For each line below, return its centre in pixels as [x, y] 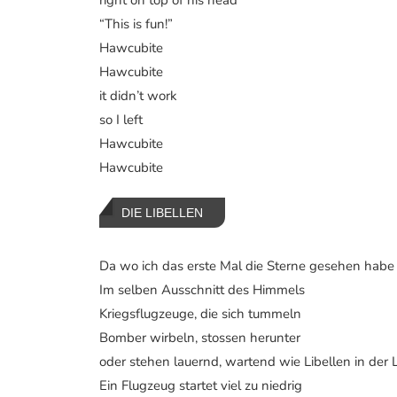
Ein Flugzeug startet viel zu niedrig [201, 385]
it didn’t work [138, 95]
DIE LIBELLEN [162, 212]
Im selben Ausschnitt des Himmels [202, 289]
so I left [121, 119]
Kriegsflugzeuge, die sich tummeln [200, 313]
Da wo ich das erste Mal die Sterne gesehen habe [247, 265]
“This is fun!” [136, 23]
